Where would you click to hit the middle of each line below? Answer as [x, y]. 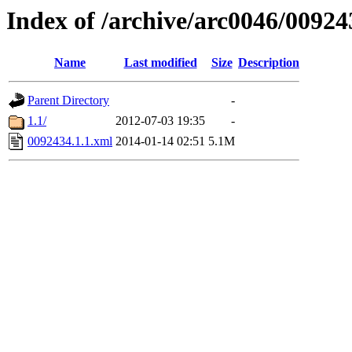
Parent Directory [68, 101]
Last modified [160, 63]
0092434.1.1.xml [70, 141]
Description [269, 63]
